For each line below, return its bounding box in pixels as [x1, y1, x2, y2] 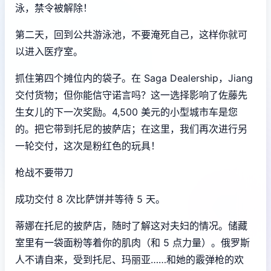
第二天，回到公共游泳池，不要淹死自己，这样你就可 [15, 28, 247, 41]
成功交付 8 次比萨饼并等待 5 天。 [15, 192, 165, 205]
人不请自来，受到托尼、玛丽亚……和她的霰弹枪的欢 [15, 253, 244, 266]
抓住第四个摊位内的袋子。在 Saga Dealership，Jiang [15, 71, 253, 84]
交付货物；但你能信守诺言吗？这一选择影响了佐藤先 [15, 88, 247, 101]
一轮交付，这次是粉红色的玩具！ [15, 139, 160, 152]
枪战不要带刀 [15, 166, 73, 178]
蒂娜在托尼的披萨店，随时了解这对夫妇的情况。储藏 [15, 219, 247, 232]
